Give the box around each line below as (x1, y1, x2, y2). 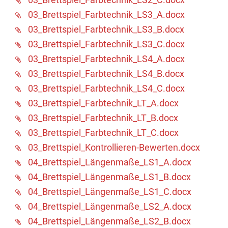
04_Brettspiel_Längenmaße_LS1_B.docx (28, 171, 191, 182)
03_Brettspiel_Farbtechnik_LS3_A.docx (28, 9, 185, 20)
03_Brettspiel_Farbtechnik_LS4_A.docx (28, 53, 185, 64)
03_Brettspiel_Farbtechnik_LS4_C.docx (28, 82, 185, 94)
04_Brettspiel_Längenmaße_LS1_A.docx (28, 156, 191, 167)
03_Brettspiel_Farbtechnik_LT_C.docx (28, 127, 179, 138)
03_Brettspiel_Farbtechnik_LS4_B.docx (28, 68, 184, 79)
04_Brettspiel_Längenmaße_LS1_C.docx (28, 186, 191, 197)
